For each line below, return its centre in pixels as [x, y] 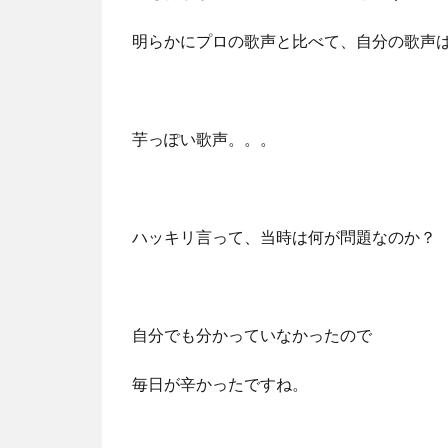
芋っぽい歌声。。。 [204, 138]
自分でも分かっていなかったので [252, 334]
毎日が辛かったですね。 [220, 383]
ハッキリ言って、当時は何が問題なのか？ [284, 236]
